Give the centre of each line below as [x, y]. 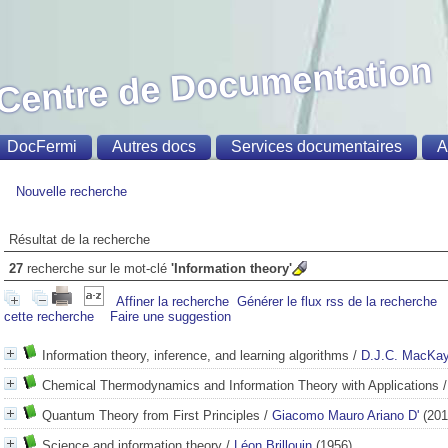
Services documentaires [317, 146]
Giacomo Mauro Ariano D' [345, 415]
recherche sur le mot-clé [97, 268]
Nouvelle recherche [71, 191]
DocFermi [42, 146]
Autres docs [154, 146]
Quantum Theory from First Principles [151, 415]
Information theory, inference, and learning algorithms [195, 355]
